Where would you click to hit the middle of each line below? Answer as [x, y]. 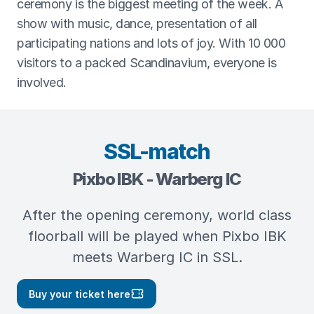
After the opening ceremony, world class [157, 215]
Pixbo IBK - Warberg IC [157, 179]
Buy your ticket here [80, 294]
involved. [42, 82]
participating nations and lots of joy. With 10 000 [151, 43]
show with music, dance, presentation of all [137, 23]
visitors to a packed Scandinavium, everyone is [147, 63]
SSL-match [157, 151]
